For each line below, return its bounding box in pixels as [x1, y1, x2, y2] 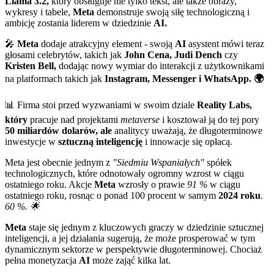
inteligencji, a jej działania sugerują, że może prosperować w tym [5, 233, 255, 244]
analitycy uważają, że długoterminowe [112, 125, 262, 136]
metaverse [120, 114, 160, 125]
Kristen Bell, [5, 61, 56, 72]
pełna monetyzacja [5, 255, 79, 266]
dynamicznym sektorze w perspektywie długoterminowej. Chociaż [5, 244, 262, 255]
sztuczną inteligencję [58, 136, 143, 147]
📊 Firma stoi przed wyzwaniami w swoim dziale [5, 100, 197, 111]
